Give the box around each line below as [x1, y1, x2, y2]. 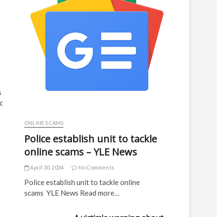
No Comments [77, 164, 115, 170]
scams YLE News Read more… [24, 188, 120, 197]
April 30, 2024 [29, 164, 64, 170]
